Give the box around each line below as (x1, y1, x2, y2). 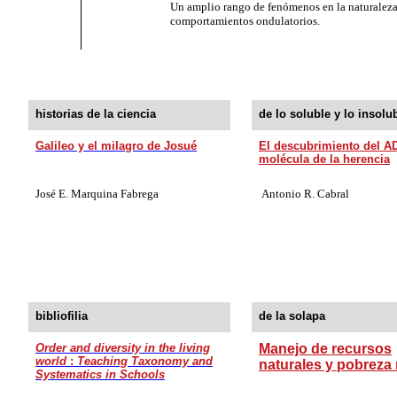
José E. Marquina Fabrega (35, 186, 159, 200)
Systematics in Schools (35, 367, 165, 381)
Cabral (317, 186, 349, 200)
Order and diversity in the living (35, 340, 210, 354)
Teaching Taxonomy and (77, 354, 213, 368)
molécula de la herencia (259, 152, 390, 166)
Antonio (261, 186, 304, 200)
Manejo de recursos (259, 340, 392, 356)
